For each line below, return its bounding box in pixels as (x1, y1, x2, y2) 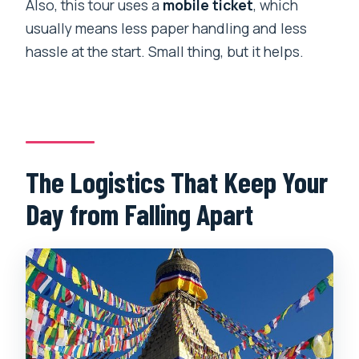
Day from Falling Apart (26, 196, 254, 231)
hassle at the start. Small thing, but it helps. (26, 42, 305, 62)
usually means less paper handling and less (26, 18, 308, 38)
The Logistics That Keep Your (26, 163, 329, 199)
